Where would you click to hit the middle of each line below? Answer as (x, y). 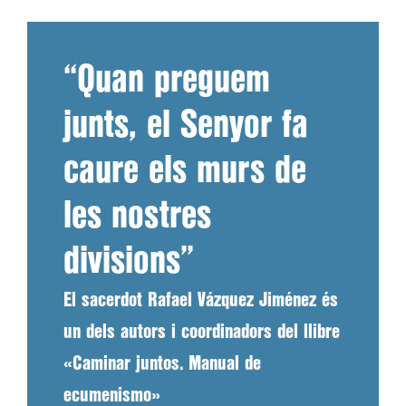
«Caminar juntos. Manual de (162, 364)
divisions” (129, 262)
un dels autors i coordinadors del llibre (202, 332)
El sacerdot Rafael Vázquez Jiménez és (201, 300)
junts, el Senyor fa (186, 126)
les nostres (137, 217)
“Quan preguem (167, 81)
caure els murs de (185, 171)
